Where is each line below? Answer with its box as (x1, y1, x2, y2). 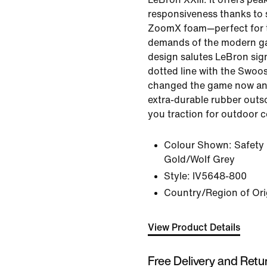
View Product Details (148, 222, 240, 232)
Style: (164, 171, 190, 181)
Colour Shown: (164, 140, 232, 150)
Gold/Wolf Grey (164, 154, 235, 164)
